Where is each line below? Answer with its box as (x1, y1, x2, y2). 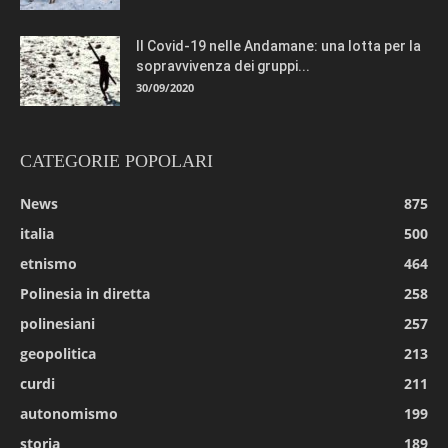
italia (20, 223, 54, 243)
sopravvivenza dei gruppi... (136, 57, 310, 74)
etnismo (20, 253, 77, 273)
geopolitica (20, 343, 96, 363)
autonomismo (20, 403, 118, 423)
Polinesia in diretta (20, 283, 150, 303)
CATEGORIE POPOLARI (20, 150, 213, 171)
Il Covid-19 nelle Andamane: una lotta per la (136, 37, 421, 54)
